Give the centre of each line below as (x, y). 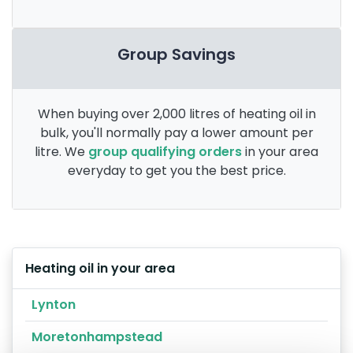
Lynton (54, 304)
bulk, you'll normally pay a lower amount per (176, 132)
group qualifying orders (165, 151)
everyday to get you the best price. (176, 170)
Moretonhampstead (97, 336)
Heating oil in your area (100, 268)
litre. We (61, 151)
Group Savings (176, 54)
